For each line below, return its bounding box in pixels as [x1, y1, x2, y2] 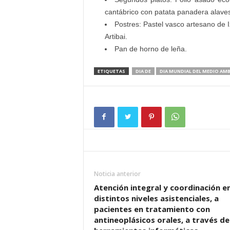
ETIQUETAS [97, 68, 125, 74]
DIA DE [135, 68, 151, 74]
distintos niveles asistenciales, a [93, 193, 219, 203]
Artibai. [104, 32, 127, 41]
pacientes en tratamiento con [93, 204, 210, 214]
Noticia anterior [93, 169, 141, 178]
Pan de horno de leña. [114, 45, 187, 53]
